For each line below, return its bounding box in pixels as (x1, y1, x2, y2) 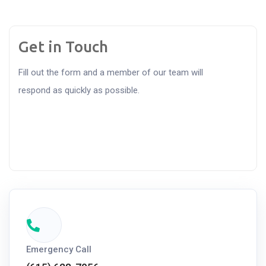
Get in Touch (18, 38, 108, 55)
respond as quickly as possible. (18, 85, 140, 96)
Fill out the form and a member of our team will (18, 67, 203, 78)
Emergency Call (26, 244, 91, 255)
